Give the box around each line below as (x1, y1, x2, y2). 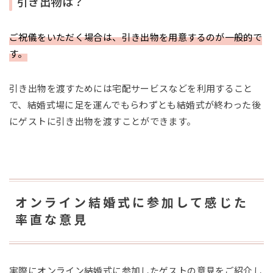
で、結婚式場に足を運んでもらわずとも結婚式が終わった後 (9, 99, 261, 110)
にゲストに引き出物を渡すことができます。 (9, 116, 196, 127)
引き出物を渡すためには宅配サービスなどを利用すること (9, 83, 253, 94)
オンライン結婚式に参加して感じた (15, 196, 249, 210)
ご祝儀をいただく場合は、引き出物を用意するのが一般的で (9, 32, 263, 43)
